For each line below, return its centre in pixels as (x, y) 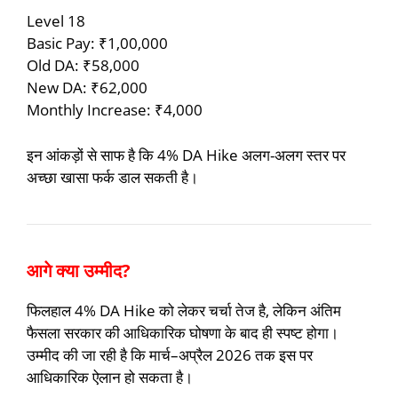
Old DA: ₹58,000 (83, 66)
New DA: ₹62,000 (87, 88)
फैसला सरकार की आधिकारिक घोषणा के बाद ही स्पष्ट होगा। (183, 332)
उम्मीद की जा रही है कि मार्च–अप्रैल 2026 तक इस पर (170, 354)
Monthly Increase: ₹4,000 (115, 110)
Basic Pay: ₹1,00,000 (97, 44)
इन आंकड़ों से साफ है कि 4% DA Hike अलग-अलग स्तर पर (186, 155)
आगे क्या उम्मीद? (79, 270)
